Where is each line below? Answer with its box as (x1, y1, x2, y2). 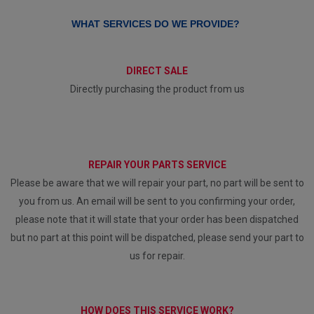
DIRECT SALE (126, 64, 188, 76)
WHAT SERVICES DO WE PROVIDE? (71, 18, 240, 29)
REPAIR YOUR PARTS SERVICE (88, 158, 226, 170)
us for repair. (129, 250, 185, 261)
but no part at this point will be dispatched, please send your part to (10, 231, 304, 243)
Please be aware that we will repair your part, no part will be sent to (10, 177, 304, 189)
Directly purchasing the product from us (69, 83, 245, 95)
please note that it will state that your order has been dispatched (15, 213, 299, 225)
